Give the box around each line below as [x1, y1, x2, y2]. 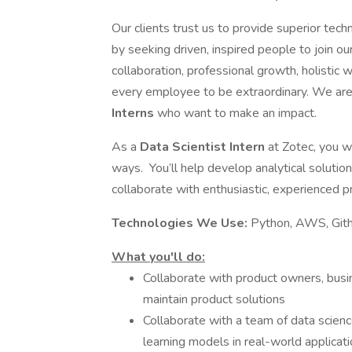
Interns [112, 104, 157, 122]
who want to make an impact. [157, 104, 317, 122]
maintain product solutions [143, 291, 285, 308]
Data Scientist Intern [140, 138, 268, 156]
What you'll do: [112, 248, 205, 266]
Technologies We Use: [112, 214, 251, 232]
